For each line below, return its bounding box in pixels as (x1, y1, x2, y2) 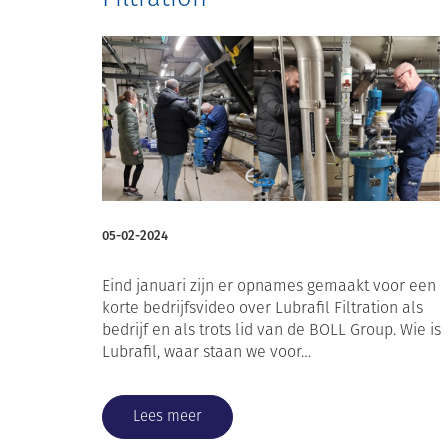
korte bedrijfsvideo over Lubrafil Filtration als (102, 296, 423, 320)
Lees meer (133, 405, 202, 427)
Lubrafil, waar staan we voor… (102, 340, 311, 364)
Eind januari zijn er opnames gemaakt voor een (102, 274, 436, 298)
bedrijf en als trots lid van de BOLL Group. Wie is (102, 318, 441, 342)
